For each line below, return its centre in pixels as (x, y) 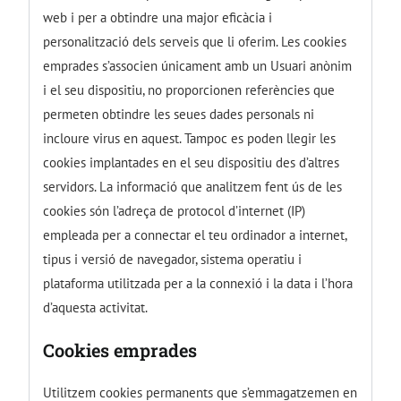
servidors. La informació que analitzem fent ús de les (193, 186)
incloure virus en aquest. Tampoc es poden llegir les (190, 138)
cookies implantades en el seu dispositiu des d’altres (192, 162)
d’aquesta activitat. (96, 307)
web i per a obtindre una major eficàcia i (158, 17)
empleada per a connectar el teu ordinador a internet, (195, 235)
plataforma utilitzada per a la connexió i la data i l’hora (198, 283)
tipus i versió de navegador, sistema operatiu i (173, 259)
